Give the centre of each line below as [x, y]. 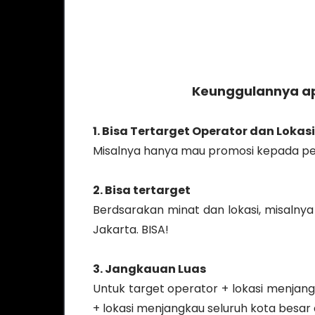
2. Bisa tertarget [142, 190]
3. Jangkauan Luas [149, 269]
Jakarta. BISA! [131, 229]
